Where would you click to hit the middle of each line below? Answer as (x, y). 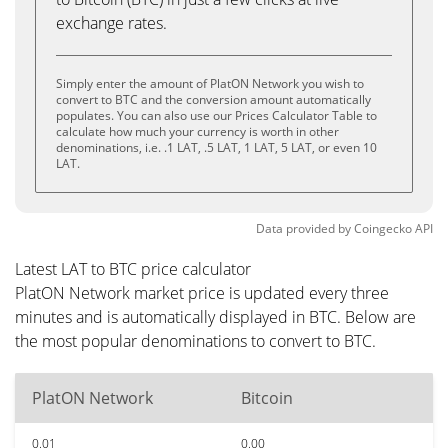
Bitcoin (267, 398)
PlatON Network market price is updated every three (202, 293)
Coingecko (383, 228)
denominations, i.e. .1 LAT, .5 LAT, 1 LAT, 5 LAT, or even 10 (216, 147)
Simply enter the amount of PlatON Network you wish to (210, 83)
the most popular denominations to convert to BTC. (195, 341)
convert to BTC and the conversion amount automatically (213, 99)
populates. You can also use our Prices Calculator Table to (216, 115)
